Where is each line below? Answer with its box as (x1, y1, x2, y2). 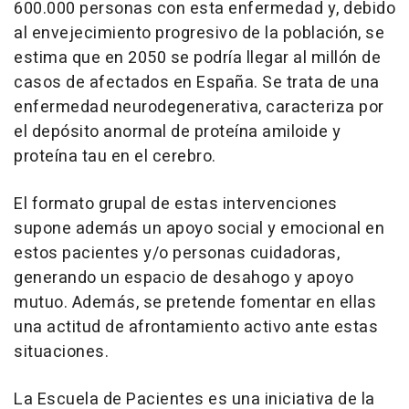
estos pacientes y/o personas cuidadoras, (14, 240, 340, 266)
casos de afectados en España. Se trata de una (14, 69, 380, 95)
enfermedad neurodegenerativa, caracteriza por (14, 94, 384, 120)
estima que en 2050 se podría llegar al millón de (14, 45, 381, 70)
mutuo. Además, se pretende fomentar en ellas (14, 289, 376, 315)
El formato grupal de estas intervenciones (14, 191, 338, 216)
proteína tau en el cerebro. (14, 143, 216, 169)
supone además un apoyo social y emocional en (14, 215, 384, 241)
